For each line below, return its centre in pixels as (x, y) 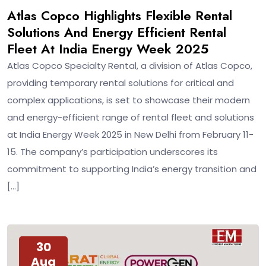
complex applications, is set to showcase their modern (129, 100)
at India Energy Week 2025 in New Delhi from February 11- (130, 135)
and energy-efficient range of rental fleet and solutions (131, 118)
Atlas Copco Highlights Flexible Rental (120, 16)
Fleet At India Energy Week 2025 (108, 49)
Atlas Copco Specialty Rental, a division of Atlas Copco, (130, 66)
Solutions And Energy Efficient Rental (117, 32)
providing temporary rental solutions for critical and (121, 83)
